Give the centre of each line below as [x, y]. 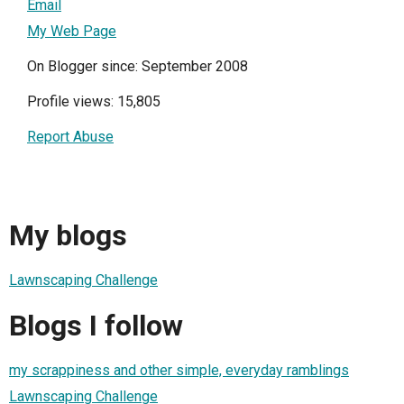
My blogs [68, 235]
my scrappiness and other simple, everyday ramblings [179, 371]
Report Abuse [70, 136]
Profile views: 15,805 [94, 101]
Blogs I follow [96, 325]
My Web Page [72, 31]
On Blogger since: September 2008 [138, 66]
